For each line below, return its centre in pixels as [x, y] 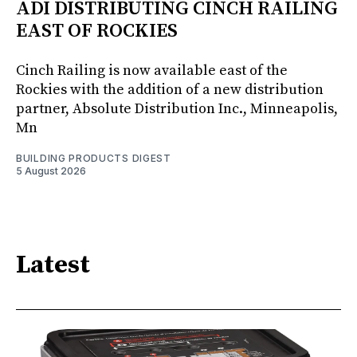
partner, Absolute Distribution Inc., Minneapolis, [177, 108]
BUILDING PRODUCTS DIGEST [94, 158]
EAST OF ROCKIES [97, 31]
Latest [53, 266]
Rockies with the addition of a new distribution [170, 89]
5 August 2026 [51, 171]
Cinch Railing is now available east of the [152, 70]
